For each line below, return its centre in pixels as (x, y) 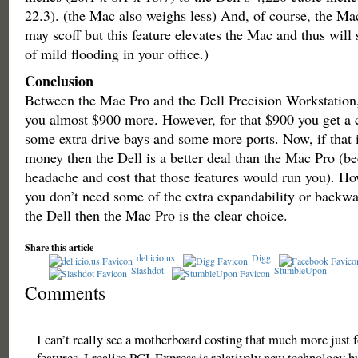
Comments (65, 292)
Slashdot (147, 270)
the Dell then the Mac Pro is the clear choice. (156, 215)
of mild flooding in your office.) (116, 54)
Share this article (59, 247)
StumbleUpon (300, 270)
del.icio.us (155, 257)
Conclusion (59, 81)
